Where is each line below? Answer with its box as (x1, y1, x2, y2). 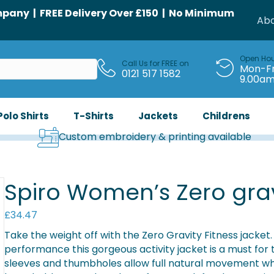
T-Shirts (73, 109, 114, 122)
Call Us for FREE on (121, 58, 189, 69)
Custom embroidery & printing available (58, 130, 251, 144)
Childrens (202, 109, 250, 122)
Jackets (138, 109, 178, 122)
